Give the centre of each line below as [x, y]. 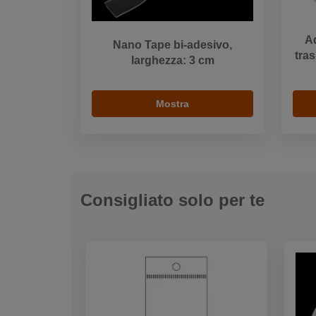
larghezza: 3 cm [172, 61]
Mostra [172, 104]
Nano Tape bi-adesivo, [172, 45]
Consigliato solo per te [172, 200]
